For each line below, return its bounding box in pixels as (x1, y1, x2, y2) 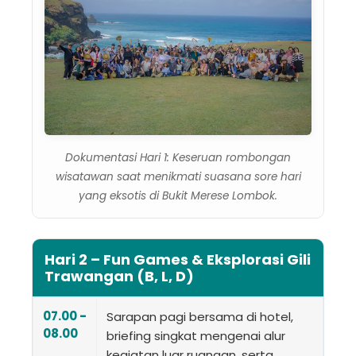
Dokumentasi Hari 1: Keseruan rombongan (65, 149, 291, 165)
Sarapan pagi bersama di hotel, (106, 308, 293, 325)
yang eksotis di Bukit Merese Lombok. (79, 188, 277, 203)
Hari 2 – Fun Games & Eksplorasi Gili (44, 249, 311, 269)
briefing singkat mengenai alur (106, 327, 285, 344)
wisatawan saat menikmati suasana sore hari (55, 168, 301, 184)
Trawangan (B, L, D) (44, 265, 194, 286)
